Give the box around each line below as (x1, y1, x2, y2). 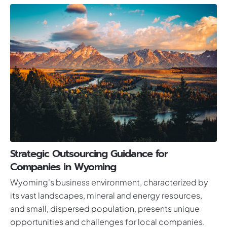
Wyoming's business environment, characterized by (10, 177, 208, 187)
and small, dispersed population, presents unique (10, 203, 200, 214)
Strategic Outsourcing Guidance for (10, 146, 168, 161)
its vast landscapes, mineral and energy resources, (10, 190, 202, 201)
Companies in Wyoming (10, 159, 116, 174)
